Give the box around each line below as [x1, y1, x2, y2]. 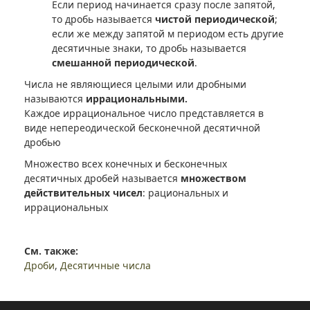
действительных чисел [24, 185, 143, 199]
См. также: [24, 244, 78, 257]
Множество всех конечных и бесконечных [24, 156, 227, 170]
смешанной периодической [52, 55, 194, 69]
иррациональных [24, 200, 108, 214]
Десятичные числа [60, 258, 151, 272]
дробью [24, 135, 61, 149]
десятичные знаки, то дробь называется [52, 41, 246, 55]
